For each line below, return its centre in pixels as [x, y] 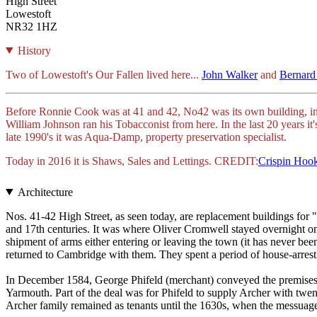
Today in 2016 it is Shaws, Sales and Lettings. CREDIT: [132, 161]
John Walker [230, 74]
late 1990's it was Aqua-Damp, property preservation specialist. [148, 137]
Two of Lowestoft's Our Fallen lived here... [104, 74]
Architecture [45, 192]
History [34, 50]
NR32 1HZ [31, 26]
